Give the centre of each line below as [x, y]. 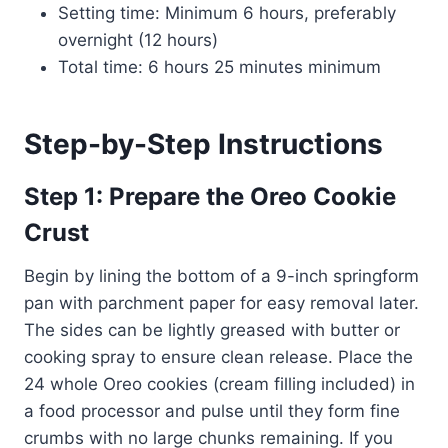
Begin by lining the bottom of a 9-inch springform [221, 275]
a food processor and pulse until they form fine [212, 410]
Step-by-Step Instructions [203, 143]
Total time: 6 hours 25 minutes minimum [219, 66]
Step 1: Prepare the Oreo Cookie [210, 196]
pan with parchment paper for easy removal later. [221, 302]
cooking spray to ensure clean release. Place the [218, 356]
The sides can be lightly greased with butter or [212, 329]
